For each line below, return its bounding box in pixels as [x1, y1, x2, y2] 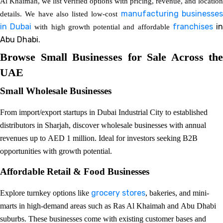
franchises [172, 22, 213, 31]
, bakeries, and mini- [145, 189, 209, 197]
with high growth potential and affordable [31, 22, 173, 31]
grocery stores [91, 188, 145, 198]
